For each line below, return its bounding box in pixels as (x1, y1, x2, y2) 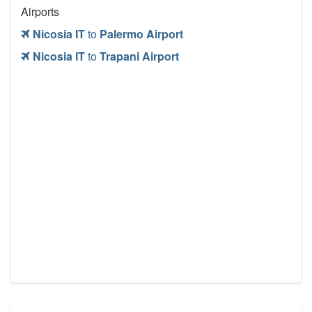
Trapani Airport (100, 48, 179, 65)
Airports (21, 3, 59, 20)
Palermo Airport (100, 26, 183, 42)
